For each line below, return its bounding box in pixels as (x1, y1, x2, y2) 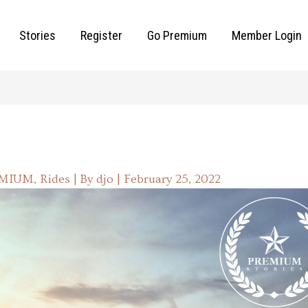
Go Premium (147, 27, 207, 43)
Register (80, 27, 122, 43)
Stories (19, 27, 56, 43)
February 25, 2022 (124, 172, 221, 187)
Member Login (232, 27, 302, 43)
